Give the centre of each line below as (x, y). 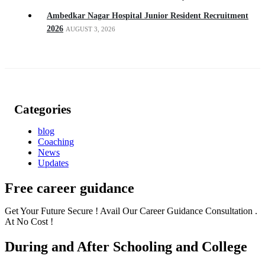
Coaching (56, 141)
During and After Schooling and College (126, 246)
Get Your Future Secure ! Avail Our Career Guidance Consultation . (131, 211)
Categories (43, 109)
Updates (53, 163)
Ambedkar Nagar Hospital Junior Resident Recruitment (148, 15)
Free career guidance (70, 188)
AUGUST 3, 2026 (91, 29)
